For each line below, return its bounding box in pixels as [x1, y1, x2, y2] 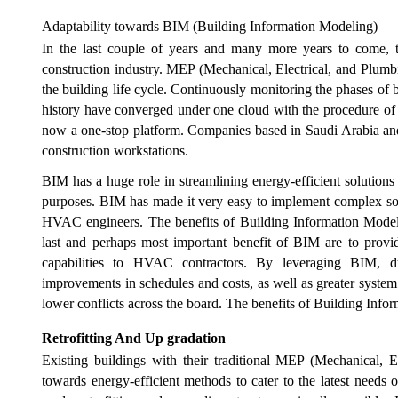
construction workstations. [42, 143, 192, 158]
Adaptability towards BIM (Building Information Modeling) [42, 19, 381, 34]
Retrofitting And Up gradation [42, 330, 226, 346]
